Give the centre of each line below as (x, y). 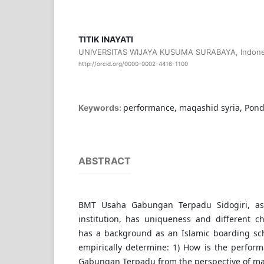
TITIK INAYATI (105, 39)
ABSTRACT (104, 161)
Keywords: (100, 108)
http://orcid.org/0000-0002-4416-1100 (133, 64)
